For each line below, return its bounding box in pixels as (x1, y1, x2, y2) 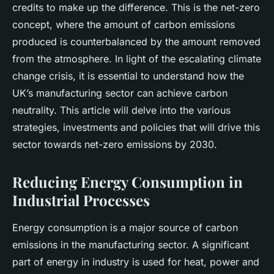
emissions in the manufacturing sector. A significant (12, 239, 249, 251)
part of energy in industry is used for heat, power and (12, 256, 259, 268)
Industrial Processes (12, 190, 150, 210)
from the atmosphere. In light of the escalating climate (12, 53, 261, 65)
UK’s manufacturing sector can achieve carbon (12, 87, 228, 100)
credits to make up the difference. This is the (12, 1, 221, 14)
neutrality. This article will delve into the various (12, 104, 231, 117)
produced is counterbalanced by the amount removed (12, 35, 261, 48)
